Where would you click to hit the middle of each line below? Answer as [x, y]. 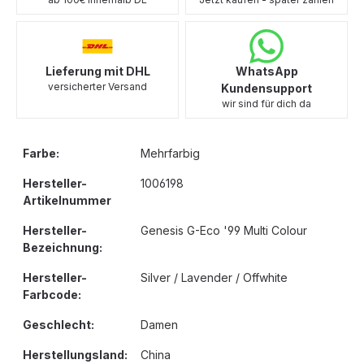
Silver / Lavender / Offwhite [214, 277]
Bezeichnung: [63, 247]
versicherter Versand [97, 87]
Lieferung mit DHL [97, 71]
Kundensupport [266, 88]
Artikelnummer [67, 200]
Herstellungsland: [75, 355]
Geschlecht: [58, 325]
